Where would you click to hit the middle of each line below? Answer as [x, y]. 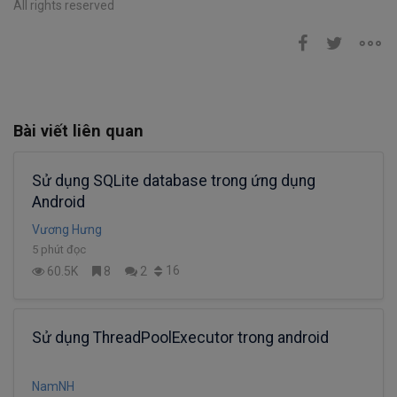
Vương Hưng [67, 230]
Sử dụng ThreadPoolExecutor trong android [180, 337]
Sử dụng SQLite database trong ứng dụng [174, 181]
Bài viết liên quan [78, 131]
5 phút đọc [59, 250]
